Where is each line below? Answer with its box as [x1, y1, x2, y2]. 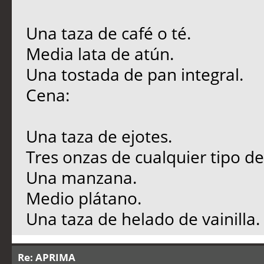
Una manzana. [25, 166, 137, 189]
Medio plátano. [25, 187, 141, 209]
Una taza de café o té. [25, 22, 191, 44]
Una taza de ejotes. [25, 125, 172, 147]
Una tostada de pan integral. [25, 63, 243, 85]
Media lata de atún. [25, 42, 174, 65]
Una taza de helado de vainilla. [25, 207, 260, 230]
